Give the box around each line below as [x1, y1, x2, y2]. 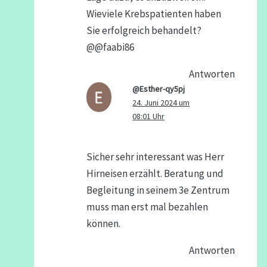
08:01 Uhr [132, 110, 165, 122]
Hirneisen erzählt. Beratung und [86, 167, 223, 181]
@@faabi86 [86, 40, 134, 54]
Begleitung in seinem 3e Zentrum [86, 184, 229, 197]
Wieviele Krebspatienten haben [86, 7, 221, 20]
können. [86, 217, 120, 231]
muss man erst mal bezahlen [86, 200, 208, 214]
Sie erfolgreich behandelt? [86, 23, 201, 37]
